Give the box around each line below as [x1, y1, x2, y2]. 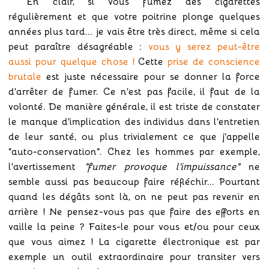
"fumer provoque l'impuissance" [85, 159, 240, 173]
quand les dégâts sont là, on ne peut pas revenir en [8, 189, 260, 203]
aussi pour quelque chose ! [8, 53, 134, 68]
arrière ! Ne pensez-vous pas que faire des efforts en [8, 204, 260, 218]
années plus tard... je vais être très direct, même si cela [8, 23, 260, 38]
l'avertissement [8, 159, 85, 173]
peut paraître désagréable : [8, 38, 148, 53]
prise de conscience [168, 53, 260, 68]
